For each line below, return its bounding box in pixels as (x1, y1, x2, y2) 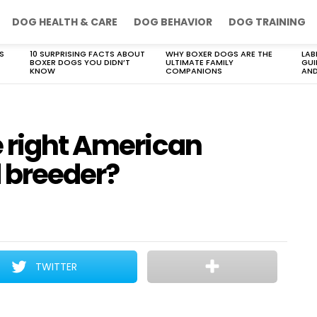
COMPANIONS (166, 65, 222, 76)
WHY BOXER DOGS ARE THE (166, 48, 272, 59)
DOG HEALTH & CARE (12, 15, 117, 29)
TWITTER (35, 260, 78, 274)
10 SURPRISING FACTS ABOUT (30, 48, 145, 59)
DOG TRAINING (229, 15, 306, 29)
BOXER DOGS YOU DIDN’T (30, 57, 130, 68)
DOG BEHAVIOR (134, 15, 212, 29)
